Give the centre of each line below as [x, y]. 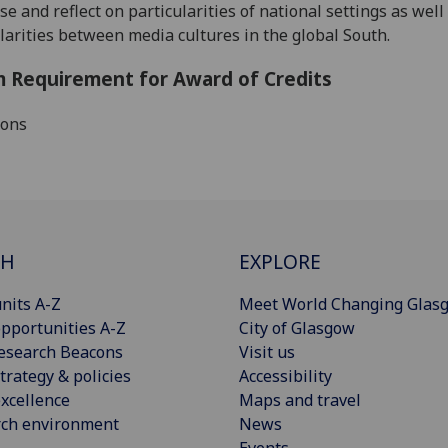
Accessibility [285, 375]
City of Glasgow [297, 327]
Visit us [267, 351]
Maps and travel [300, 399]
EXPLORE [280, 261]
